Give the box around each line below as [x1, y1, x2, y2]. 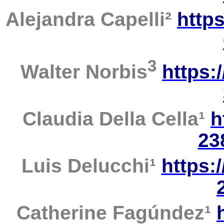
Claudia [22, 108, 93, 130]
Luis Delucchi [21, 155, 149, 177]
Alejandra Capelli [5, 8, 165, 30]
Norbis [85, 61, 147, 83]
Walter [20, 61, 80, 83]
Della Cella [99, 108, 198, 130]
